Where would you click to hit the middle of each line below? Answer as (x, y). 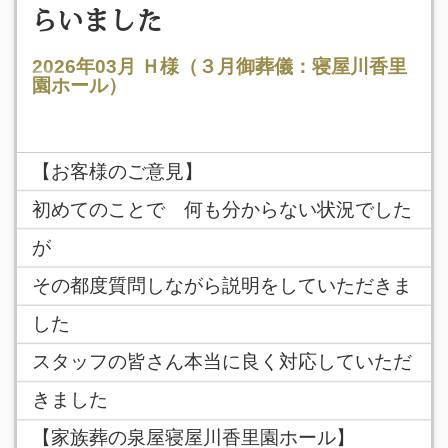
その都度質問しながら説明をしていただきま (221, 286)
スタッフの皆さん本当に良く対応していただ (221, 362)
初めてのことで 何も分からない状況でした (221, 210)
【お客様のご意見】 (117, 172)
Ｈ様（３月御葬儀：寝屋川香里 (273, 66)
